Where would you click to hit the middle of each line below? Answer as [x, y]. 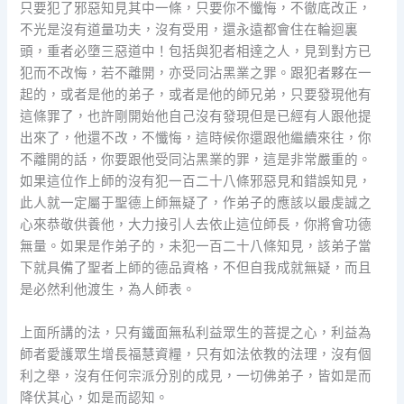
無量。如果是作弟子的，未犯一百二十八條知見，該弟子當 [196, 247]
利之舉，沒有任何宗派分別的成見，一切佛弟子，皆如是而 [196, 376]
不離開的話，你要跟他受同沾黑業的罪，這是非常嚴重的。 [196, 160]
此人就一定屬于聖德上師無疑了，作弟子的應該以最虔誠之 [196, 203]
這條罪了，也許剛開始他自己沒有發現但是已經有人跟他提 [196, 117]
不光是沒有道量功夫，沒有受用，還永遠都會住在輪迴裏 [189, 30]
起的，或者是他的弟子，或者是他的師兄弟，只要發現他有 [196, 95]
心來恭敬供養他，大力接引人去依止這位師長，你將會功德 [196, 225]
